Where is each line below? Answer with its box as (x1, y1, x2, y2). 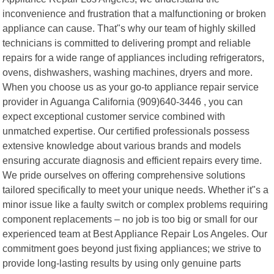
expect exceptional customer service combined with (2, 110, 226, 122)
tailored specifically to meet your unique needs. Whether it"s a (2, 183, 269, 195)
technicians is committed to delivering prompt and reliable (2, 37, 251, 48)
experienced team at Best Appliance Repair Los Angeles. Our (2, 228, 268, 239)
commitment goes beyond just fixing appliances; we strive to (2, 242, 262, 254)
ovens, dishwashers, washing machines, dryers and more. (2, 66, 253, 78)
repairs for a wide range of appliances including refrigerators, (2, 51, 265, 63)
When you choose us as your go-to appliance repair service (2, 81, 259, 92)
